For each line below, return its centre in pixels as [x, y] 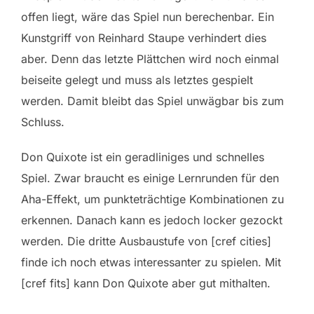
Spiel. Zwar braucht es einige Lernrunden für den [150, 178]
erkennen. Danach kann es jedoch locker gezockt [152, 220]
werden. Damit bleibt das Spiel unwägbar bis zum [152, 101]
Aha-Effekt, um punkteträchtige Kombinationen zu [152, 199]
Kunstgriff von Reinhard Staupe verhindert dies [144, 37]
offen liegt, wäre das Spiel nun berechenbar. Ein [148, 16]
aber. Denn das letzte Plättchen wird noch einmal [150, 59]
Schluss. [43, 122]
